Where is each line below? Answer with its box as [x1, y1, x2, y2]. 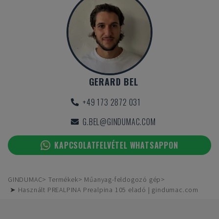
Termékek [48, 175, 78, 184]
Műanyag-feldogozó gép [84, 175, 161, 184]
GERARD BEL [88, 75, 138, 88]
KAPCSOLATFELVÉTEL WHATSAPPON [54, 139, 178, 151]
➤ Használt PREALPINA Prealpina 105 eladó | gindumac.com [10, 185, 198, 194]
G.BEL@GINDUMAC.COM [83, 116, 156, 128]
